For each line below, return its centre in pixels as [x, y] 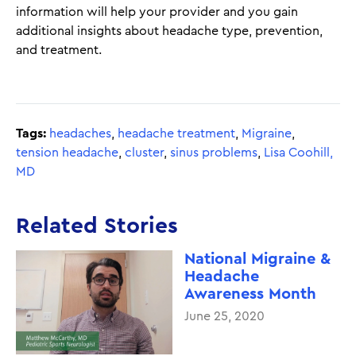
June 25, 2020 [224, 316]
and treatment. [60, 50]
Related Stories [97, 225]
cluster [144, 152]
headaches [80, 133]
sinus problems [214, 152]
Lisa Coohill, [298, 152]
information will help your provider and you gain [157, 12]
